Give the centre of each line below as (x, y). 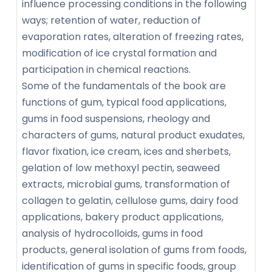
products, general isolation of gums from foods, (134, 250)
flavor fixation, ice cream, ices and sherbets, (126, 152)
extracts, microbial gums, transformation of (126, 185)
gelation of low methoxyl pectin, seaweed (121, 168)
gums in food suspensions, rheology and (116, 119)
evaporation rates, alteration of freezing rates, (133, 37)
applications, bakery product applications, (123, 217)
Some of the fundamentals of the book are (124, 86)
